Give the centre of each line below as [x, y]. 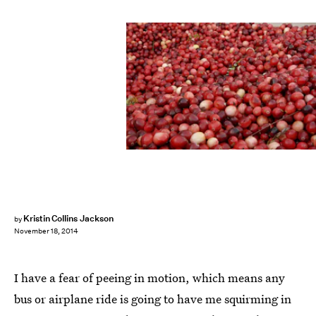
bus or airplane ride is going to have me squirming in [153, 299]
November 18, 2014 [46, 231]
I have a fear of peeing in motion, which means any [150, 278]
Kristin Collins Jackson [68, 218]
